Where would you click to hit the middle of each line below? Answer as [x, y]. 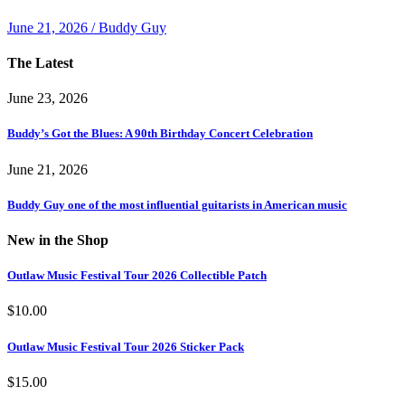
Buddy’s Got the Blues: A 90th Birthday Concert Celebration [160, 134]
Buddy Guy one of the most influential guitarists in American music [177, 204]
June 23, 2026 [47, 99]
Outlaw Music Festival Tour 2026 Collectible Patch [137, 276]
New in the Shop [58, 240]
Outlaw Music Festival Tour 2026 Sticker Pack [126, 346]
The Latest [40, 63]
